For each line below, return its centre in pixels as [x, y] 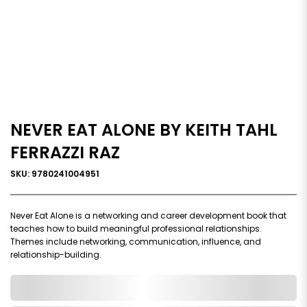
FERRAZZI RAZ [65, 152]
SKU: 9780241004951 [55, 173]
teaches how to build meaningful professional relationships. [136, 228]
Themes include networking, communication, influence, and [136, 241]
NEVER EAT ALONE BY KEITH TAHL [144, 130]
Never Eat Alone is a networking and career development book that [148, 215]
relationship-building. [56, 254]
